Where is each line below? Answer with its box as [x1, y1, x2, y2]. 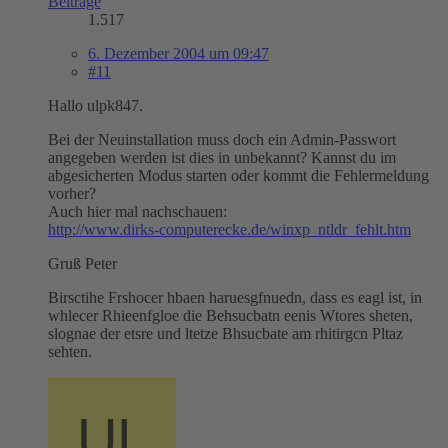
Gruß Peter [48, 254, 117, 272]
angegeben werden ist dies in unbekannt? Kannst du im [48, 148, 396, 166]
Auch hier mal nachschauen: [48, 202, 227, 220]
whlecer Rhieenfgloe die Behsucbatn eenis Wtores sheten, [48, 306, 413, 324]
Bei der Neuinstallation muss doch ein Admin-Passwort [48, 130, 396, 148]
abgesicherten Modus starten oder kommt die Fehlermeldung [48, 166, 429, 184]
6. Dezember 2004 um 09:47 [88, 44, 269, 62]
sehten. [48, 342, 92, 360]
